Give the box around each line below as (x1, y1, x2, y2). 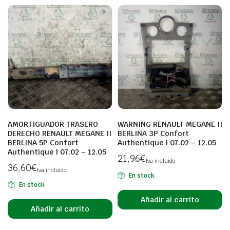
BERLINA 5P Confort (8, 138, 79, 147)
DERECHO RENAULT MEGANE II (8, 129, 111, 138)
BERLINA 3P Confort (118, 129, 189, 138)
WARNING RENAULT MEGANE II (118, 120, 222, 129)
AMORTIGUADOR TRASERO (8, 120, 98, 129)
